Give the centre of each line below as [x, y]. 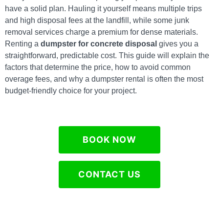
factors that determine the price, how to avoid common [98, 67]
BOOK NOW [109, 140]
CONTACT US [109, 174]
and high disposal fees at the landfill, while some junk [97, 20]
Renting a [23, 44]
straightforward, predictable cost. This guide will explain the [107, 55]
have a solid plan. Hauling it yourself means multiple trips [103, 9]
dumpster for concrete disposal [99, 44]
